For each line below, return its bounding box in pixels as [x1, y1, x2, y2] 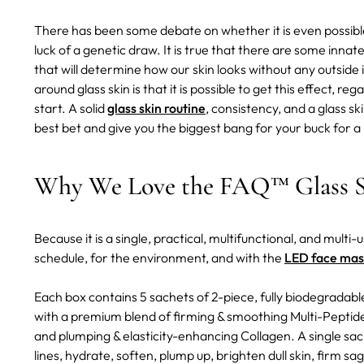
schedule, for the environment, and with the [34, 249, 284, 266]
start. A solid [34, 99, 107, 116]
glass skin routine [107, 99, 206, 116]
